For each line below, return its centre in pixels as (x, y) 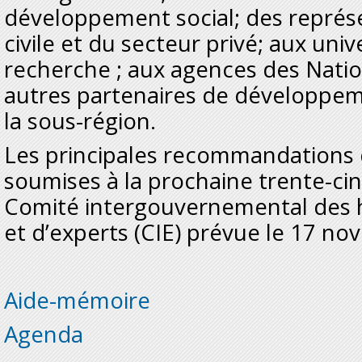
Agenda (44, 334)
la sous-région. (80, 120)
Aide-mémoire (77, 300)
